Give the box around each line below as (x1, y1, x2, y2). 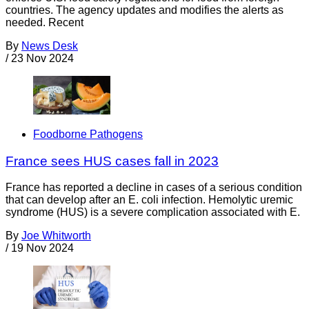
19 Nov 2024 (11, 242, 74, 255)
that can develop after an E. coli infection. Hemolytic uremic (6, 194, 293, 206)
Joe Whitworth (21, 230, 91, 242)
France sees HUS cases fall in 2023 (6, 153, 219, 168)
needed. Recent (6, 16, 83, 28)
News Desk (21, 39, 78, 52)
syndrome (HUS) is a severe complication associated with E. (6, 206, 300, 219)
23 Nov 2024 (11, 52, 74, 64)
